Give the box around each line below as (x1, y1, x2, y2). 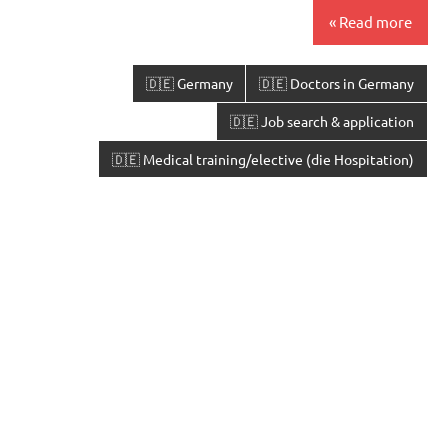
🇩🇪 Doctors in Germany (259, 74, 415, 93)
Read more (339, 12, 412, 32)
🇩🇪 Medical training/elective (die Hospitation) (112, 149, 415, 168)
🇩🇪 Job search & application (230, 112, 415, 131)
